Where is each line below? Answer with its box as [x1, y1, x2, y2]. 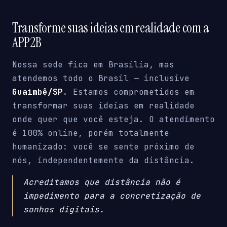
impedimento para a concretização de [23, 191, 201, 202]
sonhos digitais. [23, 204, 104, 215]
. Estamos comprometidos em [63, 87, 195, 98]
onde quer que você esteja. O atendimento [12, 114, 215, 125]
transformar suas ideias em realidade [12, 100, 195, 111]
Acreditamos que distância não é [23, 177, 180, 188]
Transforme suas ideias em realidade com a [12, 19, 209, 36]
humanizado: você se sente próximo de [12, 141, 195, 153]
